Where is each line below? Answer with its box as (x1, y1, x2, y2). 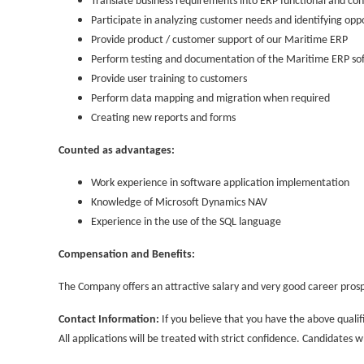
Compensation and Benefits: (58, 249, 195, 262)
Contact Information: (58, 314, 159, 327)
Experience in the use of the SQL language (91, 216, 281, 229)
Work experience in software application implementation (91, 177, 349, 190)
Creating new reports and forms (91, 112, 236, 125)
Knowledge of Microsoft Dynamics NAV (91, 197, 267, 210)
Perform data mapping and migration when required (91, 93, 330, 106)
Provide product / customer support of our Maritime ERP (91, 34, 348, 47)
